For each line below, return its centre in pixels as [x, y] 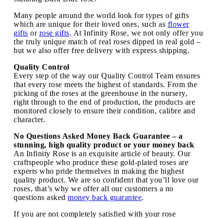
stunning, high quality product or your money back [104, 145]
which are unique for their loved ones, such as [91, 24]
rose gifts [54, 33]
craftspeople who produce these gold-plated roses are [101, 162]
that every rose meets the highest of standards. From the [105, 84]
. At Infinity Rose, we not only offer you [136, 33]
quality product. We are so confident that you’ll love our [106, 180]
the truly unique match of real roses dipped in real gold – [107, 41]
